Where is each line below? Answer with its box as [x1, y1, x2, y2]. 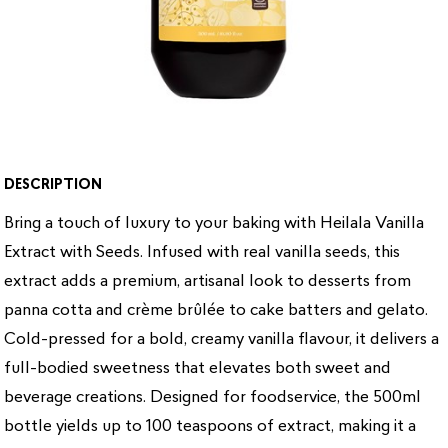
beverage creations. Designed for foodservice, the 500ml [4, 390, 422, 407]
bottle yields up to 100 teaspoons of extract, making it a [4, 419, 417, 436]
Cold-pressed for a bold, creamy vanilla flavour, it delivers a [4, 332, 440, 349]
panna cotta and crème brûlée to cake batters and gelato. [4, 303, 429, 320]
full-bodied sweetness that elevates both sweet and [4, 361, 392, 378]
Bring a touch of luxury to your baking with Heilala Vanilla [4, 216, 425, 233]
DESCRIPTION [4, 178, 103, 194]
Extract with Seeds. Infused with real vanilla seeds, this [4, 245, 401, 262]
